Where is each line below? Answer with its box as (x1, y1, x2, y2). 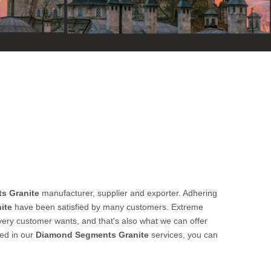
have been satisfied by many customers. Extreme (12, 202, 203, 212)
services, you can (149, 230, 218, 240)
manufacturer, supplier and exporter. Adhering (39, 188, 217, 198)
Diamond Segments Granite (36, 230, 149, 240)
